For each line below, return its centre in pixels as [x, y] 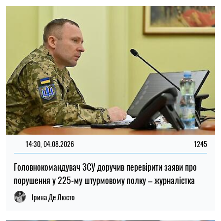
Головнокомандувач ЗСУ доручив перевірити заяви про [105, 167]
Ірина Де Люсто [53, 197]
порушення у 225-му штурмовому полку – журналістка [104, 180]
